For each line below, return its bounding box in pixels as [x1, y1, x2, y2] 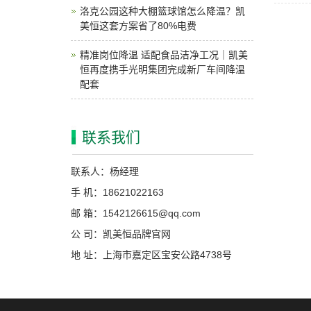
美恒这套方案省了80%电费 [80, 20, 196, 31]
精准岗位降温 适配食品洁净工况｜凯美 [80, 49, 248, 60]
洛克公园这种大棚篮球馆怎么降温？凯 [80, 6, 245, 17]
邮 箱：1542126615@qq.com [71, 208, 201, 219]
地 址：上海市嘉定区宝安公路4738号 [71, 249, 232, 260]
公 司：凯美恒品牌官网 [71, 228, 171, 239]
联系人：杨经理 [71, 166, 139, 177]
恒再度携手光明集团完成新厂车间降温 [80, 64, 245, 75]
